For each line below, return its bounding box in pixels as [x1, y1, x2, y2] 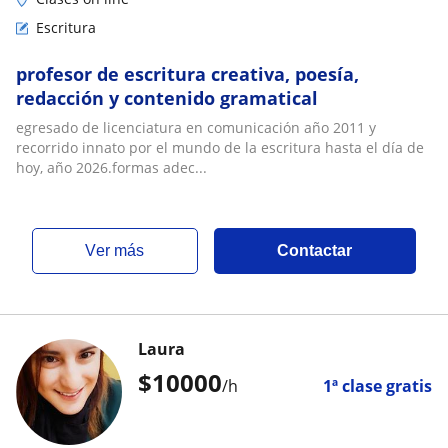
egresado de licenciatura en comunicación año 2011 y [16, 118, 376, 137]
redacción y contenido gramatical [16, 86, 318, 110]
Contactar [277, 242, 353, 259]
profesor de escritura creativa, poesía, [16, 62, 359, 86]
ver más [96, 242, 145, 259]
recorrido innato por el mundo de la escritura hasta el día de [16, 138, 424, 157]
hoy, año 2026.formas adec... [16, 158, 207, 177]
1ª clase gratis [323, 375, 432, 397]
